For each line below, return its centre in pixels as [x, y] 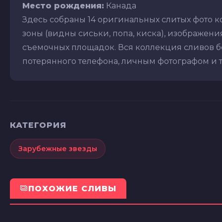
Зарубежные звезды [58, 148]
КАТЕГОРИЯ [38, 125]
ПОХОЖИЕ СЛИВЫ [72, 188]
